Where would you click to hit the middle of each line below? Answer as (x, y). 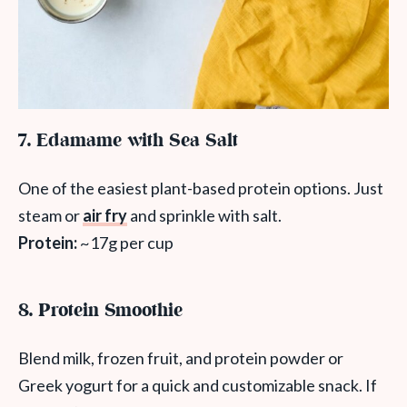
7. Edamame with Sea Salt (128, 142)
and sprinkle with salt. (204, 216)
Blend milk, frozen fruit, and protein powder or (181, 358)
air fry (105, 216)
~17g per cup (125, 243)
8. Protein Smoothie (100, 312)
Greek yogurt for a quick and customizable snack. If (198, 386)
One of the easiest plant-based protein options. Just (201, 189)
